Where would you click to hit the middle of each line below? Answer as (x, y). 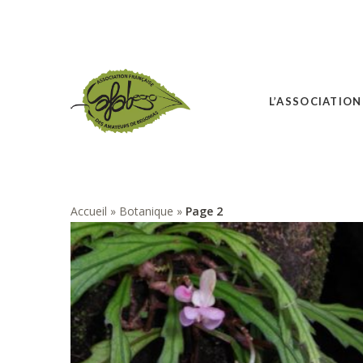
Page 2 (204, 211)
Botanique (146, 211)
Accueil (89, 211)
